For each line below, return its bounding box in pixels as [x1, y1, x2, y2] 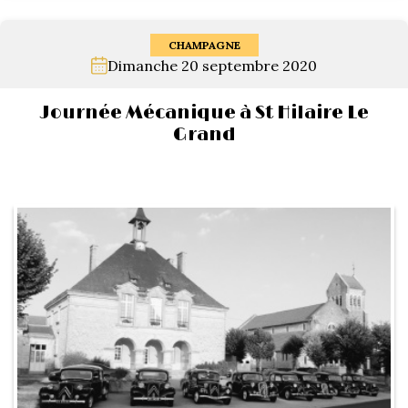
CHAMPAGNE [168, 38, 240, 52]
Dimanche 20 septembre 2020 [107, 56, 317, 75]
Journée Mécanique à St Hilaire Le [39, 102, 369, 124]
